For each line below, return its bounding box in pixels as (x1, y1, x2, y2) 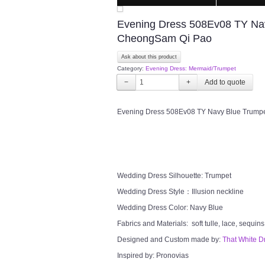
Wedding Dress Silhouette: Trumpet (117, 172, 231, 180)
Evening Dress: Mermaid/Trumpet (146, 65, 236, 72)
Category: (117, 65, 146, 72)
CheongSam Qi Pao (117, 33, 212, 44)
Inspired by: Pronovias (117, 251, 189, 260)
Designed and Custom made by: (117, 235, 222, 244)
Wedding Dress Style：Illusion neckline (117, 188, 244, 196)
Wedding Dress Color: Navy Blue (117, 203, 223, 212)
